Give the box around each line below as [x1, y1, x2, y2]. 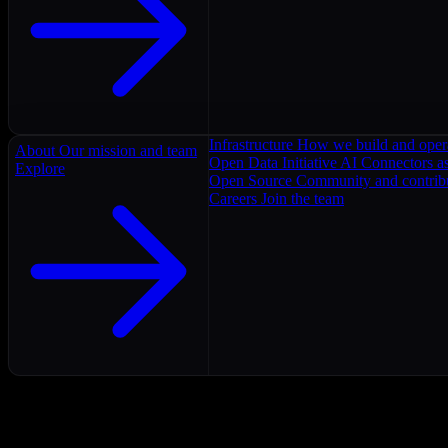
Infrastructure [209, 136, 293, 153]
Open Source [209, 172, 292, 189]
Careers [209, 190, 257, 207]
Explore [15, 160, 65, 177]
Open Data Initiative [209, 154, 337, 171]
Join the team [261, 190, 344, 207]
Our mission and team [59, 142, 197, 159]
